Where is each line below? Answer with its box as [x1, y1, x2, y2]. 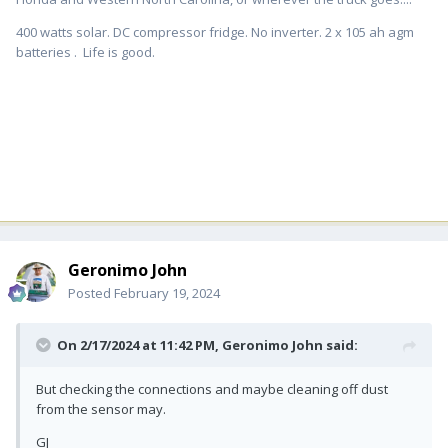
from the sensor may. [36, 399, 166, 418]
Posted [68, 283, 114, 302]
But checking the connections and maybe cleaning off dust [36, 379, 388, 398]
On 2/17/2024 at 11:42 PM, [57, 335, 222, 354]
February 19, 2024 [114, 283, 220, 302]
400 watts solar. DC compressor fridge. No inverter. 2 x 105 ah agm [16, 22, 414, 41]
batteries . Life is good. [16, 42, 155, 61]
